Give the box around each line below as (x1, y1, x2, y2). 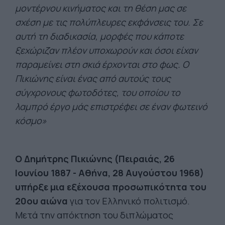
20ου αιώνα (15, 194, 68, 207)
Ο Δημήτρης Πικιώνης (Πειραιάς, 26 (15, 152, 175, 165)
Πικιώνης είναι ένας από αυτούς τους (15, 72, 171, 84)
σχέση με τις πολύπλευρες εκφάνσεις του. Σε (15, 16, 203, 28)
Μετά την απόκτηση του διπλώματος (15, 208, 173, 221)
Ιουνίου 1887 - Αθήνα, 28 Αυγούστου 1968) (15, 166, 204, 179)
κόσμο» (15, 114, 47, 127)
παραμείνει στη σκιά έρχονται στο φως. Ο (15, 58, 189, 70)
